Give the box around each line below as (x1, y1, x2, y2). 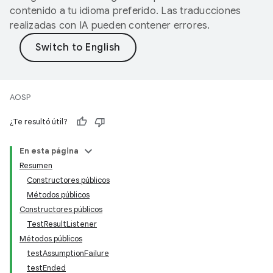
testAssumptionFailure (27, 248, 109, 258)
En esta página (19, 146, 79, 156)
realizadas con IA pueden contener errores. (10, 19, 210, 32)
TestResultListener (27, 219, 97, 229)
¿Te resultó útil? (10, 116, 68, 127)
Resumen (19, 160, 52, 171)
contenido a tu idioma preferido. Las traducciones (10, 5, 241, 17)
